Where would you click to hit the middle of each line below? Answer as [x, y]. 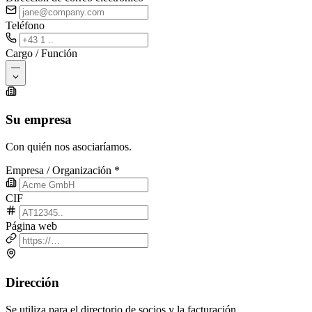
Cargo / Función [41, 53]
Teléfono [25, 25]
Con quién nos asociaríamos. [69, 147]
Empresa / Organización [58, 171]
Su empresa [39, 120]
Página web [31, 226]
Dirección [32, 282]
